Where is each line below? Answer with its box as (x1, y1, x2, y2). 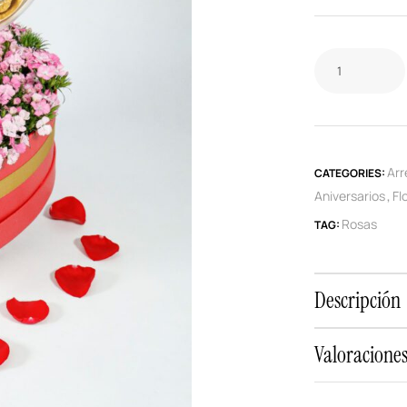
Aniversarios (314, 187, 385, 205)
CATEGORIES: (314, 165, 387, 182)
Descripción (314, 286, 401, 315)
